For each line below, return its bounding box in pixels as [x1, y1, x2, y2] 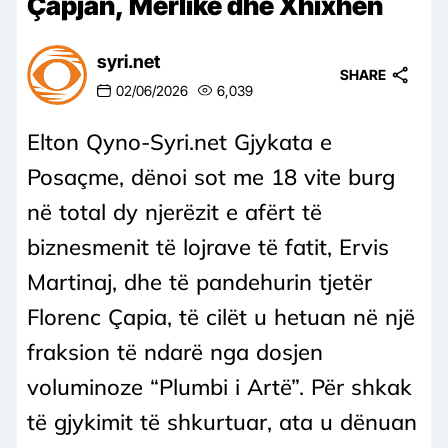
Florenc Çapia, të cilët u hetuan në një [27, 302, 415, 331]
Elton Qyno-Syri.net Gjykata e [27, 127, 332, 156]
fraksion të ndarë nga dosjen [27, 337, 323, 366]
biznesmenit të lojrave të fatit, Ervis [27, 232, 389, 261]
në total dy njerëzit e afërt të [27, 197, 322, 226]
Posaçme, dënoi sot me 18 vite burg [27, 162, 395, 191]
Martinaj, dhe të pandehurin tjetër [27, 267, 372, 296]
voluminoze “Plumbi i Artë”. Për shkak [27, 372, 412, 401]
